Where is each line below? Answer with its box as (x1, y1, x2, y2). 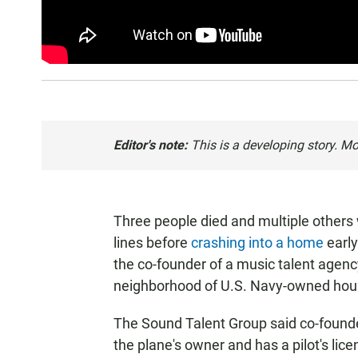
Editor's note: (113, 137, 188, 153)
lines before (113, 234, 191, 251)
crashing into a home (191, 234, 324, 251)
